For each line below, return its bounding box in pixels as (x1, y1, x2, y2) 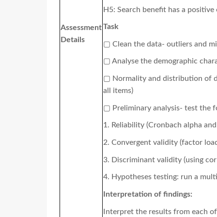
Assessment (61, 24, 102, 32)
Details (61, 36, 85, 44)
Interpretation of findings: (103, 190, 192, 199)
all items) (103, 87, 133, 95)
